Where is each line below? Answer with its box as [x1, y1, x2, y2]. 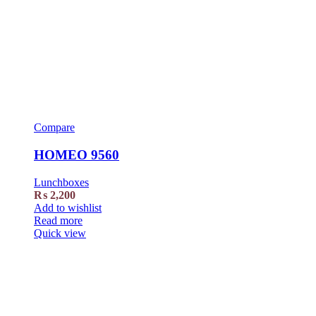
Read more [34, 214, 83, 226]
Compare [34, 121, 75, 134]
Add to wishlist [34, 201, 102, 214]
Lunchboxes [34, 176, 89, 188]
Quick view [34, 226, 86, 239]
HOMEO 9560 [34, 147, 119, 163]
